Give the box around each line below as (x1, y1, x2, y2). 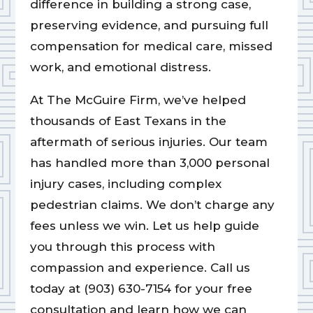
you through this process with (29, 240, 215, 254)
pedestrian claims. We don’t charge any (29, 198, 275, 212)
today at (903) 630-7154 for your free (29, 282, 252, 296)
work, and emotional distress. (29, 60, 211, 75)
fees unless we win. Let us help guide (29, 219, 259, 233)
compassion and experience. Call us (29, 261, 250, 275)
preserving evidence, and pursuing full (29, 18, 268, 33)
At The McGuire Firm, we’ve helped (29, 93, 246, 108)
